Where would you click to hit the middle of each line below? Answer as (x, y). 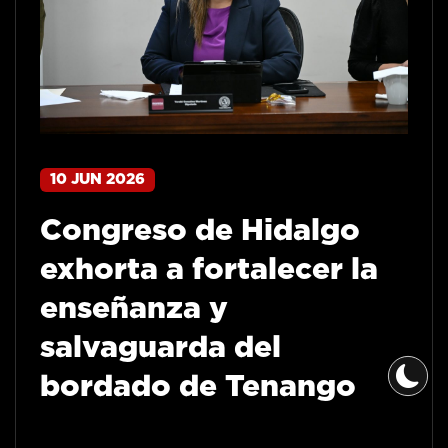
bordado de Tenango (198, 387)
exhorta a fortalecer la (209, 270)
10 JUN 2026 (97, 180)
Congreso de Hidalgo (200, 231)
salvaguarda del (160, 348)
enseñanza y (134, 309)
